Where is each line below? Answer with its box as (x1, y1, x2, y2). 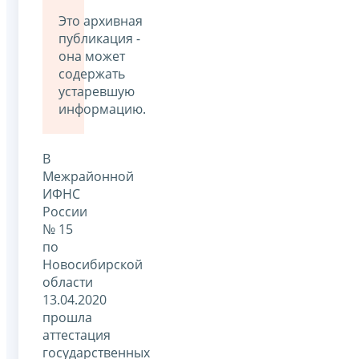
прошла (42, 308, 92, 326)
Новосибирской (42, 255, 143, 273)
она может (58, 46, 125, 65)
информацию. (58, 99, 146, 118)
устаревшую (58, 82, 135, 100)
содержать (58, 64, 125, 83)
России (42, 202, 87, 220)
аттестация (42, 325, 111, 344)
